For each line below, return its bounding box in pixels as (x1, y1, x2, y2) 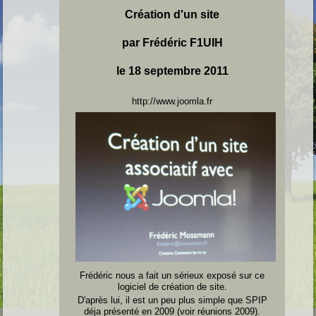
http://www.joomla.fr (132, 95, 212, 107)
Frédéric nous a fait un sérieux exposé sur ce (80, 270, 265, 281)
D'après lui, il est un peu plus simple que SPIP (77, 295, 267, 306)
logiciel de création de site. (117, 281, 227, 293)
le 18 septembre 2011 (116, 64, 229, 77)
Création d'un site (125, 8, 219, 20)
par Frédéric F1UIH (121, 36, 223, 49)
